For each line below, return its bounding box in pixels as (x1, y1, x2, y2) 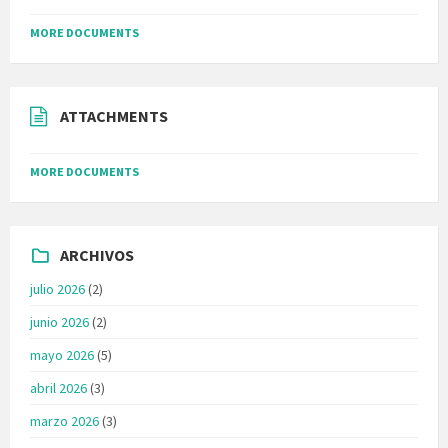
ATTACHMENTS (60, 105, 168, 126)
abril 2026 (30, 378, 87, 397)
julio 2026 (30, 279, 85, 298)
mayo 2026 (30, 345, 94, 364)
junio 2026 (30, 312, 89, 331)
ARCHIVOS (60, 244, 134, 265)
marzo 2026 (30, 411, 99, 430)
